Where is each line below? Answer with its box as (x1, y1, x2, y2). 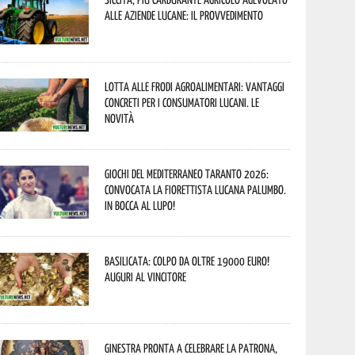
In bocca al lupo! (105, 198, 176, 212)
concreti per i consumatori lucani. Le (105, 95, 260, 109)
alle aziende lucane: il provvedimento (105, 8, 264, 22)
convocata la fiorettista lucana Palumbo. (105, 182, 287, 197)
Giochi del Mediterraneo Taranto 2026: (105, 166, 269, 181)
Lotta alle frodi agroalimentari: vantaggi (105, 79, 285, 94)
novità (105, 111, 135, 125)
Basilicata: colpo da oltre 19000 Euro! (105, 254, 270, 268)
